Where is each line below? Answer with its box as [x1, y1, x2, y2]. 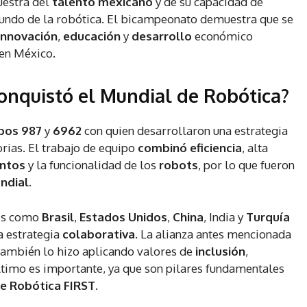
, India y [204, 210, 246, 225]
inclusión [195, 244, 245, 259]
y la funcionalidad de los [28, 158, 159, 173]
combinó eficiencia [138, 140, 242, 156]
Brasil [42, 210, 74, 225]
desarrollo [132, 29, 195, 44]
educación [63, 29, 123, 44]
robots [159, 158, 198, 173]
